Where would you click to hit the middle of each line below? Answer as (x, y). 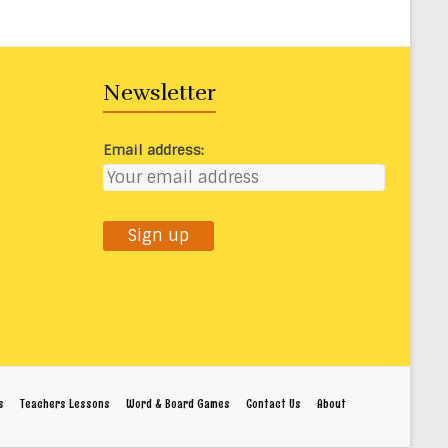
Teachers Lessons (65, 403)
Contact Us (273, 403)
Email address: (153, 149)
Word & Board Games (178, 403)
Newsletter (159, 92)
